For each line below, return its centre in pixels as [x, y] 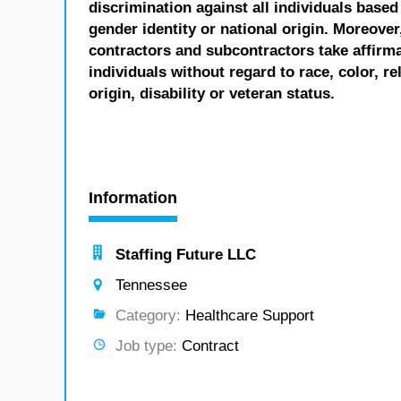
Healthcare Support [247, 316]
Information [133, 198]
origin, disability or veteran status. [212, 94]
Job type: [146, 346]
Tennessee [151, 285]
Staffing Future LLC [186, 255]
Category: [148, 316]
